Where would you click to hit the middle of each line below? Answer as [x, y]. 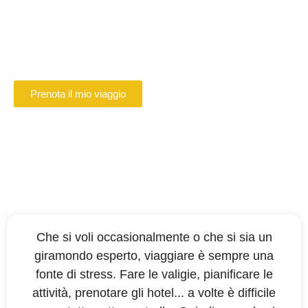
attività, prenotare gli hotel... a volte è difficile [154, 293]
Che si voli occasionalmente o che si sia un [154, 237]
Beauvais [42, 60]
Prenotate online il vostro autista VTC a [129, 47]
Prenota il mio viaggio [78, 94]
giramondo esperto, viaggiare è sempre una [154, 256]
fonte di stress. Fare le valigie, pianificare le [154, 274]
